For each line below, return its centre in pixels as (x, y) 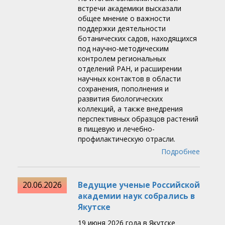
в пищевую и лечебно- (116, 129)
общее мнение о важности (124, 19)
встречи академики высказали (130, 9)
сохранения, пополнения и (123, 89)
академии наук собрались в (136, 196)
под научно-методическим (123, 49)
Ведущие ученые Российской (139, 185)
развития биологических (120, 99)
